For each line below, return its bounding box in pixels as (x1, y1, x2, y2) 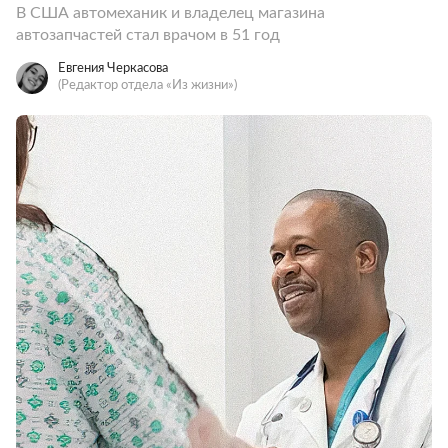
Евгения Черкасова (58, 62, 168, 75)
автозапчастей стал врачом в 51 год (16, 27, 280, 43)
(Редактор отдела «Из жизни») (58, 79, 237, 92)
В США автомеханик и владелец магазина (16, 5, 325, 21)
